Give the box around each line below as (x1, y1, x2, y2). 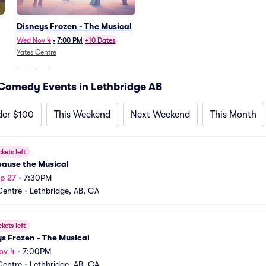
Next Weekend (131, 109, 190, 120)
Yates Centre (17, 48, 56, 56)
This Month (210, 109, 256, 120)
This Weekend (54, 109, 110, 120)
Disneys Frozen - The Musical (17, 21, 132, 31)
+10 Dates (85, 36, 116, 45)
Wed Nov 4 (17, 36, 51, 45)
